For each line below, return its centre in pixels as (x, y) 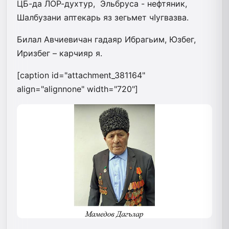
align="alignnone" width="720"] (77, 89)
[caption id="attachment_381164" (81, 75)
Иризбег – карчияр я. (60, 53)
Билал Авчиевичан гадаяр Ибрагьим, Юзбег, (106, 39)
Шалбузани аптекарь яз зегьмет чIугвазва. (103, 17)
